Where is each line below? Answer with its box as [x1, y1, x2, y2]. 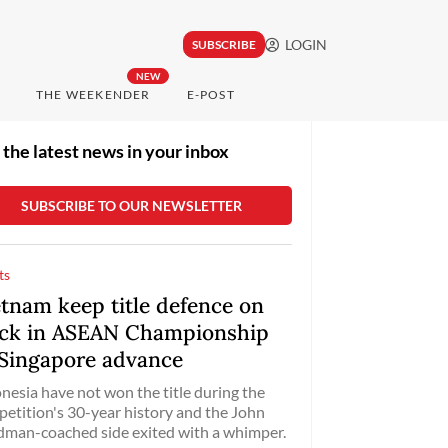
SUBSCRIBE [191, 37, 256, 53]
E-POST [186, 87, 235, 103]
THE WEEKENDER [35, 87, 151, 103]
